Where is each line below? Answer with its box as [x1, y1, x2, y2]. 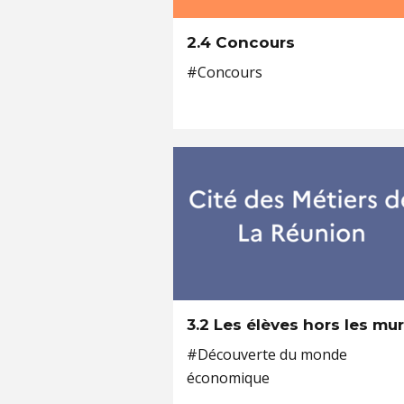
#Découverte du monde [187, 344, 347, 364]
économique [187, 368, 270, 388]
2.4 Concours [187, 33, 295, 51]
